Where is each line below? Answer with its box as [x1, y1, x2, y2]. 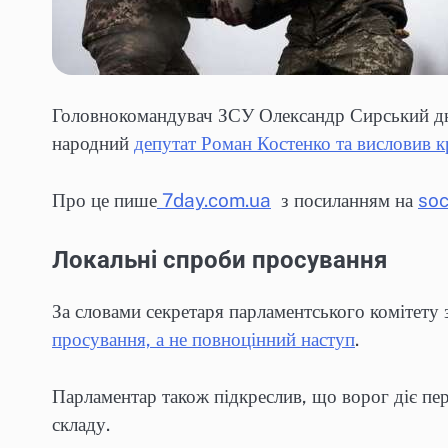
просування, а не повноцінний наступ [52, 328, 355, 351]
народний [52, 132, 134, 155]
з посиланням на [271, 188, 418, 211]
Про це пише [52, 188, 157, 211]
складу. [52, 412, 110, 435]
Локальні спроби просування [52, 246, 393, 275]
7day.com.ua [157, 188, 271, 211]
